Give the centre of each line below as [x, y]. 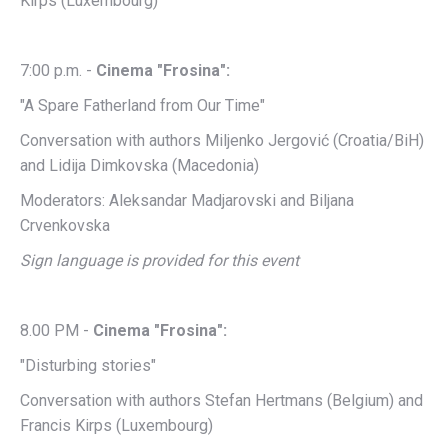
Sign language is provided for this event [159, 260]
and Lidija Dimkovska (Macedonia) [139, 165]
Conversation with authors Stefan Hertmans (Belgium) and [221, 400]
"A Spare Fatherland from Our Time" [142, 105]
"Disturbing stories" [88, 365]
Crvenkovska [65, 225]
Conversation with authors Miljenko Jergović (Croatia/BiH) [222, 140]
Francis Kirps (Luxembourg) [116, 425]
